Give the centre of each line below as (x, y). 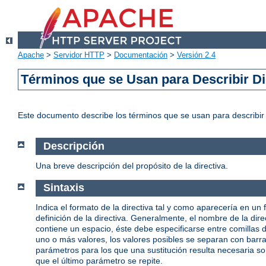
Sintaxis (64, 188)
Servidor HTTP (79, 55)
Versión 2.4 (196, 55)
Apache (31, 55)
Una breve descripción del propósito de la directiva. (132, 165)
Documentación (141, 55)
